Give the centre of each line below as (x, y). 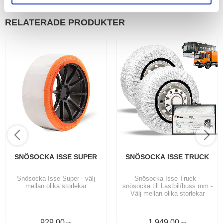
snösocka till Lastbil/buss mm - (167, 186)
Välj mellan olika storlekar (167, 194)
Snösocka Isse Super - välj (56, 179)
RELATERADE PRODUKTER (65, 22)
